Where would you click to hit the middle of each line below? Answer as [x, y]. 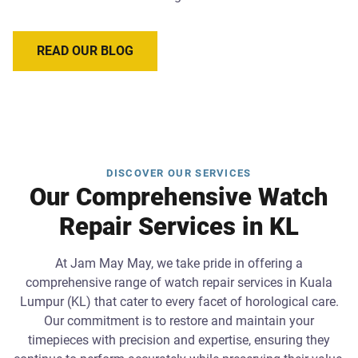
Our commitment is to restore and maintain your [179, 320]
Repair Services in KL [179, 226]
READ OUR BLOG [85, 50]
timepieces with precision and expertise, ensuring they [179, 340]
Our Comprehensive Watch [179, 197]
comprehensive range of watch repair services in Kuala [179, 282]
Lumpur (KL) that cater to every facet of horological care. [179, 301]
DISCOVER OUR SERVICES [179, 173]
